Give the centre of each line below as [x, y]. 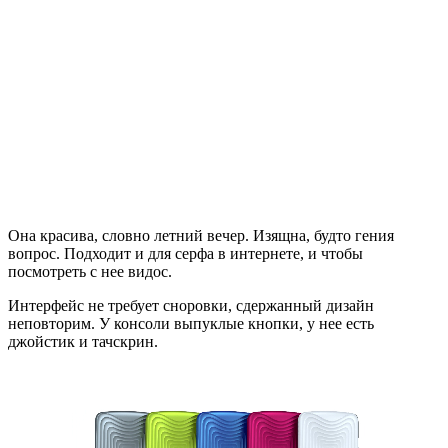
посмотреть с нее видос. [90, 271]
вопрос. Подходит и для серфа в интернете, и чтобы [185, 253]
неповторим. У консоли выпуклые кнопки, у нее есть [191, 323]
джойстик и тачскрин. [83, 341]
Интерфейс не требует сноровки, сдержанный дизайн [191, 305]
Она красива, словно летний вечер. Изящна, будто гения [201, 235]
